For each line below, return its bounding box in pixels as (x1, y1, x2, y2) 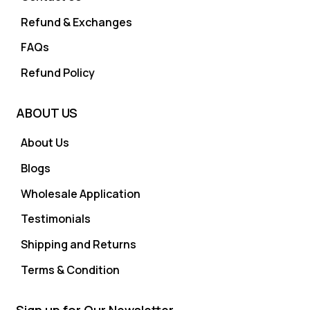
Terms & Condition (20, 262, 120, 278)
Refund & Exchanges (20, 14, 132, 30)
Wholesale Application (20, 185, 140, 201)
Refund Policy (20, 65, 95, 81)
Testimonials (20, 211, 91, 227)
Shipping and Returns (20, 237, 136, 253)
